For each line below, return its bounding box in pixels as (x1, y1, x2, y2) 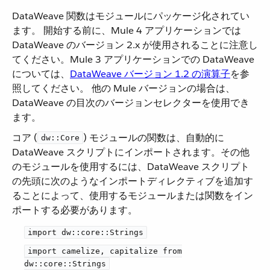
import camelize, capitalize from (28, 246, 182, 256)
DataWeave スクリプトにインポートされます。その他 (12, 146, 250, 159)
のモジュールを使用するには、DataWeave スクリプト (12, 160, 250, 173)
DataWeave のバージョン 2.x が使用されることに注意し (12, 39, 258, 51)
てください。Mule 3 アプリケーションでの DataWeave (12, 53, 254, 66)
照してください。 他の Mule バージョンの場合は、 (12, 82, 235, 95)
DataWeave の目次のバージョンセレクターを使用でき (12, 96, 250, 109)
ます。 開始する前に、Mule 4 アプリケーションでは (12, 24, 241, 37)
